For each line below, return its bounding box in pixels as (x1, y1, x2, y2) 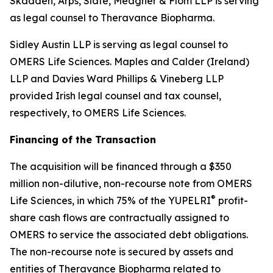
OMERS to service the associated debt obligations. (10, 229, 248, 241)
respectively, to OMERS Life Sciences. (10, 107, 186, 119)
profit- (216, 194, 248, 207)
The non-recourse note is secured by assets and (10, 246, 233, 258)
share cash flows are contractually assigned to (10, 211, 229, 224)
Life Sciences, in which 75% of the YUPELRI (10, 194, 211, 207)
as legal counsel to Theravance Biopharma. (10, 12, 214, 24)
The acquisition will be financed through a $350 (10, 160, 232, 172)
